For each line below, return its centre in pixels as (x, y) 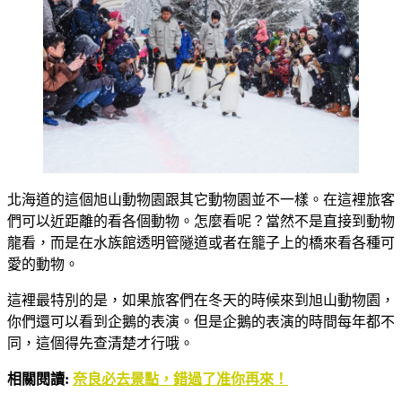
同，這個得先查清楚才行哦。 (100, 343)
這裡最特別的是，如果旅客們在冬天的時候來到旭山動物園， (201, 300)
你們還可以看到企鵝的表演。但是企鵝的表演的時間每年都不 (201, 322)
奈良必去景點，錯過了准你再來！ (180, 379)
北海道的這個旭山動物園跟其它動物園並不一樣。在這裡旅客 (201, 200)
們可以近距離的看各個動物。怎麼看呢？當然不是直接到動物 (201, 221)
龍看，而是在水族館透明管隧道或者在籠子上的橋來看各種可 (201, 243)
